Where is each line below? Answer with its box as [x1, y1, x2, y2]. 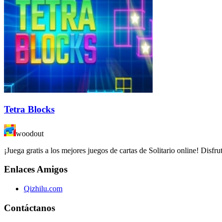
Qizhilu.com [24, 184, 62, 193]
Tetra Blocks [4, 104, 55, 114]
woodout [16, 129, 44, 138]
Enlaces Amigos [4, 164, 67, 175]
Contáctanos [4, 202, 55, 213]
